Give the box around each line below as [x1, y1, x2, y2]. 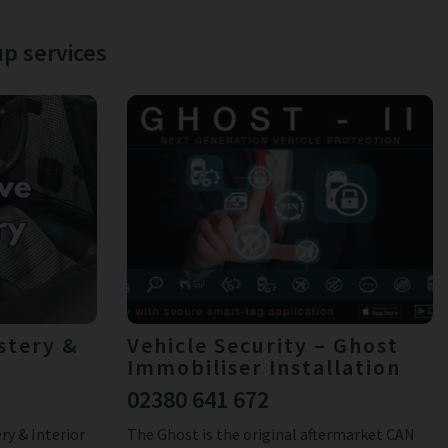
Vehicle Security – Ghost [126, 331, 399, 360]
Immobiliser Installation [126, 353, 401, 382]
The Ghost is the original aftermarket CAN [126, 424, 415, 445]
